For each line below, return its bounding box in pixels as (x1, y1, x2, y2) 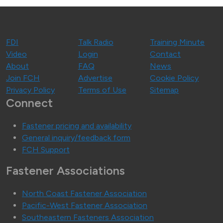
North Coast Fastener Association (22, 188, 147, 198)
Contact (150, 49, 181, 59)
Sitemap (150, 85, 179, 95)
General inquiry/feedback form (22, 132, 130, 142)
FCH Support (22, 144, 70, 154)
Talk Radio (78, 37, 113, 47)
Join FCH (6, 73, 40, 83)
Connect (6, 96, 53, 110)
